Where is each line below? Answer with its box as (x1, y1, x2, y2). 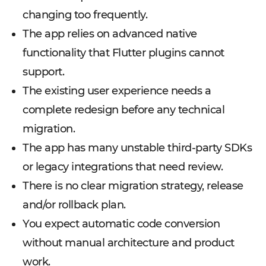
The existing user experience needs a (23, 84, 211, 97)
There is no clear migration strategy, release (23, 179, 243, 192)
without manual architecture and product (23, 236, 235, 249)
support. (23, 65, 64, 78)
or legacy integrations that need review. (23, 160, 223, 173)
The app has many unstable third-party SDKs (23, 141, 252, 154)
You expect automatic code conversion (23, 217, 220, 230)
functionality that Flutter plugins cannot (23, 46, 224, 59)
